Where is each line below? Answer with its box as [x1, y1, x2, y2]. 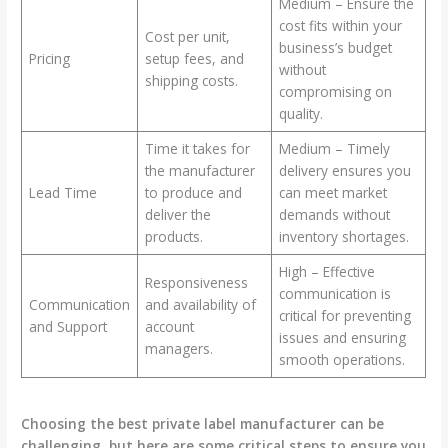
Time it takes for [144, 139, 250, 159]
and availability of [144, 295, 256, 315]
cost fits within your [278, 16, 402, 36]
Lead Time [28, 183, 97, 203]
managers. [144, 339, 213, 359]
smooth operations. [278, 350, 405, 370]
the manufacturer [144, 161, 255, 181]
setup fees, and [144, 49, 244, 69]
